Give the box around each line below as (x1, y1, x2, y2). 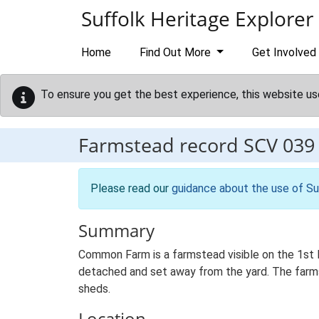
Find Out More (140, 46, 214, 59)
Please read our (90, 182, 172, 195)
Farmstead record (78, 132, 244, 158)
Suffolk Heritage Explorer (81, 5, 313, 32)
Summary (78, 219, 155, 242)
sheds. (78, 282, 110, 296)
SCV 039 (244, 132, 315, 158)
